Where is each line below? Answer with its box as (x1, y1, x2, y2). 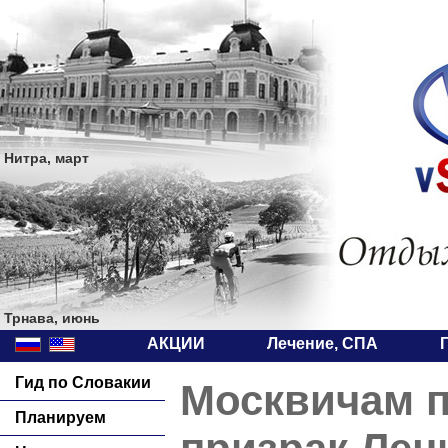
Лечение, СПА (267, 335, 378, 352)
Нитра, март (4, 150, 89, 166)
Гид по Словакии (15, 374, 151, 391)
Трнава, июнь (4, 310, 100, 326)
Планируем (15, 409, 106, 426)
